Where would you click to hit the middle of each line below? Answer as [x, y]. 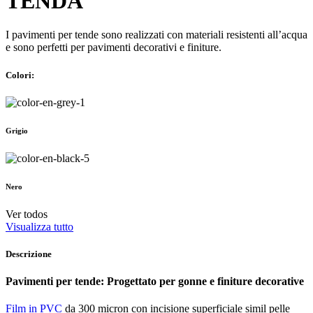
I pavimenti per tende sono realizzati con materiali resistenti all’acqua [156, 35]
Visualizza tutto [39, 226]
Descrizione [29, 254]
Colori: [20, 75]
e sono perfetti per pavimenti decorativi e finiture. [114, 48]
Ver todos [27, 214]
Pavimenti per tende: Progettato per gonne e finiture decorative [155, 281]
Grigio [17, 130]
